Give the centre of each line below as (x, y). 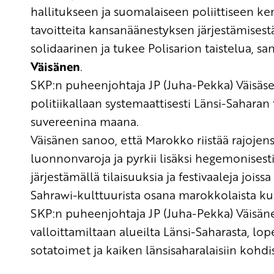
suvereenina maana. (85, 121)
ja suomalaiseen (145, 11)
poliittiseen (223, 11)
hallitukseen (65, 11)
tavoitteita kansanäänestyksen (114, 29)
